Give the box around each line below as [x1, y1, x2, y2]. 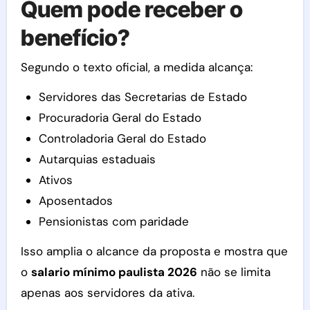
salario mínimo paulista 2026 [30, 264, 197, 280]
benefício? [20, 24, 130, 52]
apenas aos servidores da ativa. [20, 284, 194, 300]
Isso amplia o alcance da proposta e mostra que [20, 243, 288, 259]
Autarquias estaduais [38, 151, 156, 167]
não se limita [197, 264, 271, 280]
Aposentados [38, 192, 113, 208]
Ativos [38, 172, 73, 188]
